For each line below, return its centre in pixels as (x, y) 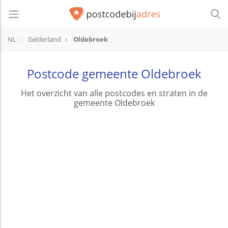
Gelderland (45, 39)
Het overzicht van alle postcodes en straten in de (114, 93)
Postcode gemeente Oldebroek (114, 74)
